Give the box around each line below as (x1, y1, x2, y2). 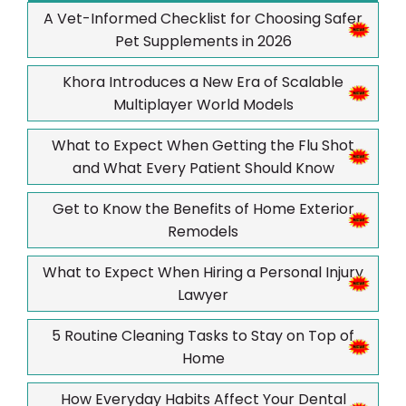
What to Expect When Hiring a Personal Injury (43, 262, 363, 284)
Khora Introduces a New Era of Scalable (63, 72, 343, 93)
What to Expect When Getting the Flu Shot (52, 135, 354, 157)
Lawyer (178, 285, 228, 306)
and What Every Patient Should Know (72, 158, 334, 179)
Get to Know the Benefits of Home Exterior (52, 198, 354, 220)
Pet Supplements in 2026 (114, 31, 292, 53)
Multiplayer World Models (112, 94, 294, 116)
